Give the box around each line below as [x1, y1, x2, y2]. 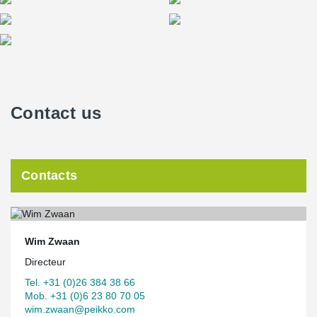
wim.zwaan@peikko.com [25, 303, 135, 315]
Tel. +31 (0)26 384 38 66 [25, 276, 135, 288]
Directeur [25, 255, 66, 267]
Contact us [11, 103, 102, 122]
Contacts [21, 168, 78, 183]
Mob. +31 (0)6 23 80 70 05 [25, 289, 145, 301]
